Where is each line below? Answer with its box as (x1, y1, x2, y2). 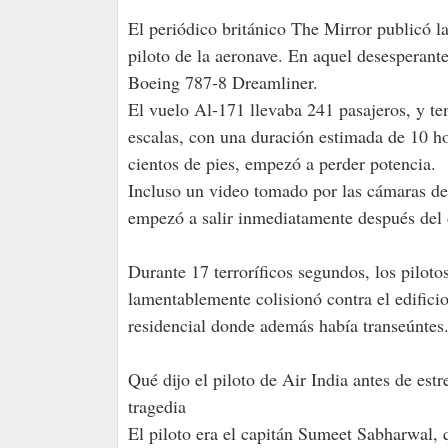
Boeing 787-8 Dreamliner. (128, 69, 318, 94)
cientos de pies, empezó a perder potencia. (128, 150, 436, 175)
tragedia (128, 393, 186, 418)
